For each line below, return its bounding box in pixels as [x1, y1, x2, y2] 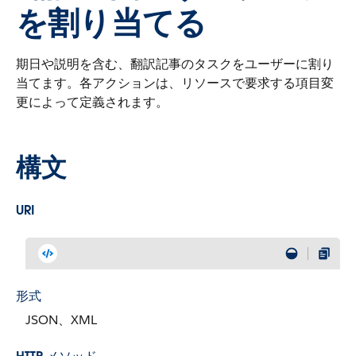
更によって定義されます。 [16, 94, 168, 110]
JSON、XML [25, 311, 97, 328]
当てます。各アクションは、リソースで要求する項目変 [16, 75, 334, 91]
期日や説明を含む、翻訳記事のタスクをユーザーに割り [16, 56, 334, 72]
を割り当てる [16, 2, 207, 43]
